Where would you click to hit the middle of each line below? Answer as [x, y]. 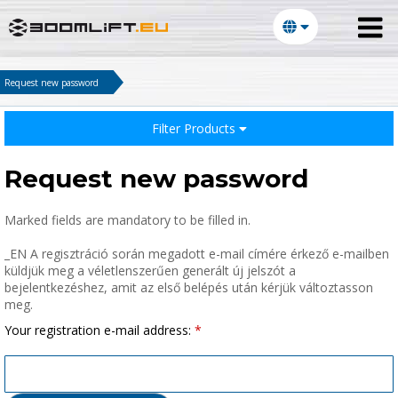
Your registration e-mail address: [98, 330]
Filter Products [195, 128]
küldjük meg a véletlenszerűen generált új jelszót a [150, 271]
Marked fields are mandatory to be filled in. [127, 220]
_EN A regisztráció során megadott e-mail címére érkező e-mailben [197, 254]
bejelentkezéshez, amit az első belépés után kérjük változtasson [189, 287]
